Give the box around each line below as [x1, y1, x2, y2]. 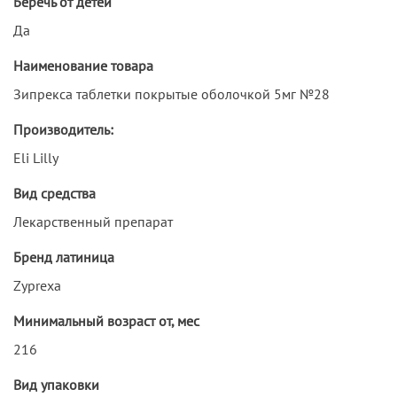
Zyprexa [13, 276, 61, 294]
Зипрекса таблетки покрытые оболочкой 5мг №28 [13, 84, 330, 103]
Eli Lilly [13, 148, 58, 167]
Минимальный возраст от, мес [13, 311, 199, 330]
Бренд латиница [13, 247, 114, 266]
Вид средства [13, 183, 96, 202]
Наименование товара [13, 56, 153, 74]
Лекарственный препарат [13, 212, 173, 230]
